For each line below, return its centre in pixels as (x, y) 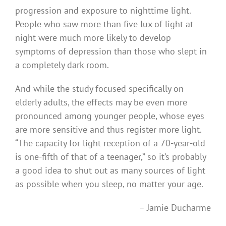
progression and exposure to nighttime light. (103, 10)
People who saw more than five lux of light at (104, 24)
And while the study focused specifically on (99, 88)
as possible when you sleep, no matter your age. (109, 184)
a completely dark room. (62, 65)
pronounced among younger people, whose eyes (110, 116)
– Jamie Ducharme (175, 207)
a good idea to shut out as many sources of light (110, 170)
